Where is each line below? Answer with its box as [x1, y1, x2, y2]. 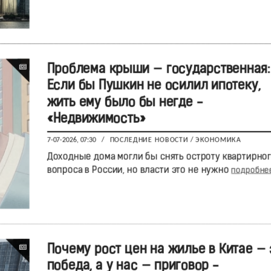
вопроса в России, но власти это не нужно [47, 165, 231, 175]
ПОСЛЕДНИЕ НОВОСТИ [109, 136, 189, 144]
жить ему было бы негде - [47, 96, 203, 110]
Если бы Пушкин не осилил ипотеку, [47, 79, 260, 94]
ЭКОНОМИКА [195, 136, 241, 144]
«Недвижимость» [47, 113, 145, 127]
